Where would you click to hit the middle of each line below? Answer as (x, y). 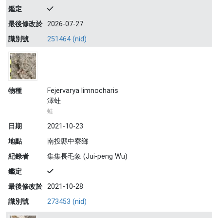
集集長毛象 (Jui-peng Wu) (87, 156)
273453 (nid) (67, 202)
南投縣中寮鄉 (68, 141)
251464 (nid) (67, 39)
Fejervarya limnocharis (83, 91)
